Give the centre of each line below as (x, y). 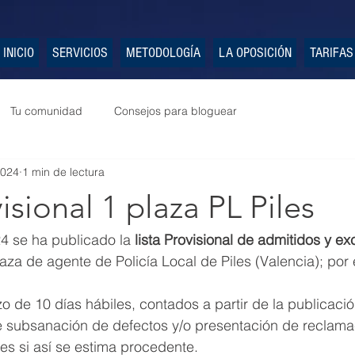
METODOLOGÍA (163, 53)
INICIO (18, 53)
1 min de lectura (63, 172)
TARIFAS (331, 53)
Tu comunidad (46, 111)
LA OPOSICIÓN (255, 53)
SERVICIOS (80, 53)
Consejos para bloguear (176, 111)
